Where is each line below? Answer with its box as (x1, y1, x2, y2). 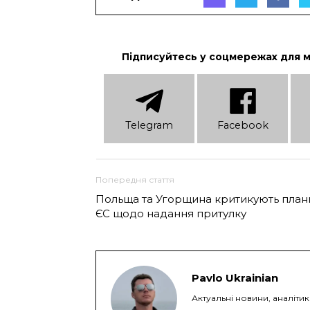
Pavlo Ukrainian (192, 271, 278, 284)
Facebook (217, 119, 268, 132)
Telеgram (125, 119, 174, 132)
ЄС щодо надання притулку (95, 206, 246, 220)
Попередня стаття (95, 174, 174, 185)
